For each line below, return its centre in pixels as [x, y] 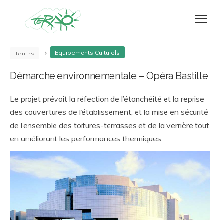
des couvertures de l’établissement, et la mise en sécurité [109, 112]
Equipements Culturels [87, 52]
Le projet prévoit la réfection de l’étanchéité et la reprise [107, 99]
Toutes [25, 53]
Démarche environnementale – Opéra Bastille [109, 76]
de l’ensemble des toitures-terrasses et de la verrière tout [110, 125]
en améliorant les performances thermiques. [86, 138]
